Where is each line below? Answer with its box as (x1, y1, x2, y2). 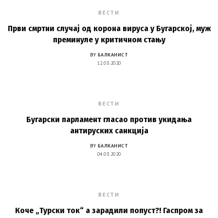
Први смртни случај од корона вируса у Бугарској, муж (7, 23, 211, 34)
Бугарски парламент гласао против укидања (26, 114, 192, 125)
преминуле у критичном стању (53, 35, 165, 45)
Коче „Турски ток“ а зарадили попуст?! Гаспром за (15, 205, 203, 216)
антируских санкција (70, 126, 148, 136)
